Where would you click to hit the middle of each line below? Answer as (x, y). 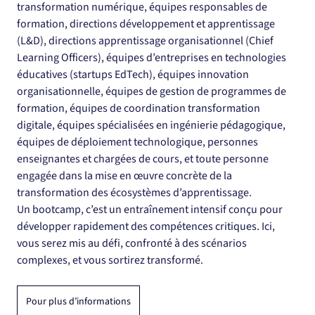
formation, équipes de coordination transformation (140, 109)
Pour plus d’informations (78, 302)
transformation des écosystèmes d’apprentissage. (134, 193)
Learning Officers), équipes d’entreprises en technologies (153, 58)
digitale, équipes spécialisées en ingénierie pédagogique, (152, 126)
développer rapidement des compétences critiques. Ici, (147, 227)
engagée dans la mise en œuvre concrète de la (126, 176)
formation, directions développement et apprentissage (147, 24)
